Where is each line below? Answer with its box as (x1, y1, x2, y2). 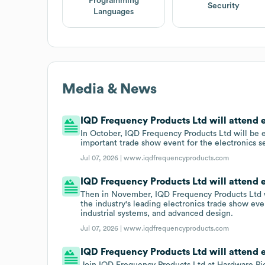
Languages (93, 7, 134, 16)
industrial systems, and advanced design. (80, 209, 234, 218)
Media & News (62, 82, 157, 96)
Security (208, 2, 240, 11)
